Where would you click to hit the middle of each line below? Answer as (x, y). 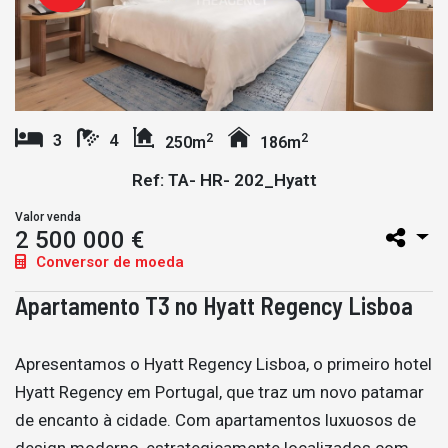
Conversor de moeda (108, 261)
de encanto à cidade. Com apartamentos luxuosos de (215, 419)
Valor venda (48, 216)
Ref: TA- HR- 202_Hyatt (224, 179)
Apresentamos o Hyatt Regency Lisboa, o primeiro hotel (223, 363)
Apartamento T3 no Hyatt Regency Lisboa (214, 305)
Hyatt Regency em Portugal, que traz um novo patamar (219, 391)
